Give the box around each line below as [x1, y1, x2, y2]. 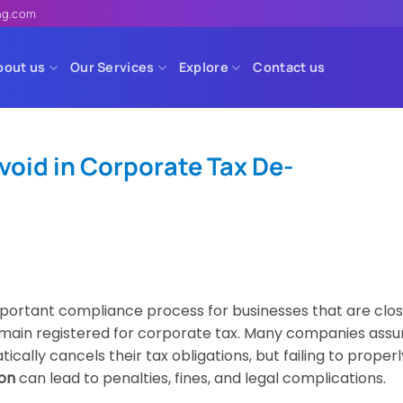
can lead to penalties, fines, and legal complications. [15, 367, 386, 389]
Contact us [253, 58, 326, 76]
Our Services [69, 58, 155, 76]
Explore [178, 58, 228, 76]
